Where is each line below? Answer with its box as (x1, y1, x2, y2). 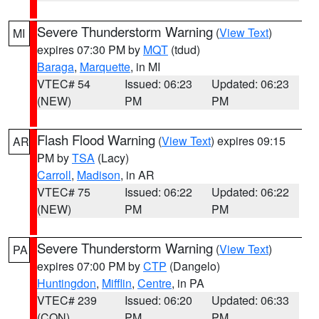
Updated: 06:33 (211, 292, 290, 308)
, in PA (172, 275, 204, 291)
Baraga (37, 58, 74, 75)
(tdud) (168, 41, 200, 58)
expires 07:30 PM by (37, 41, 143, 58)
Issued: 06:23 (124, 75, 192, 92)
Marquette (80, 58, 130, 75)
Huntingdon (37, 275, 96, 291)
